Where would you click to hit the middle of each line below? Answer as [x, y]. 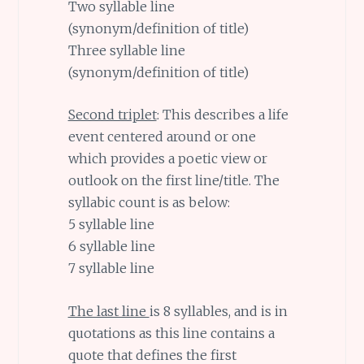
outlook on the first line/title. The [173, 181]
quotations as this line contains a [171, 334]
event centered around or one [162, 137]
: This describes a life [222, 115]
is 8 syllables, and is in [218, 312]
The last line [108, 312]
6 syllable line [111, 247]
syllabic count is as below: [149, 203]
